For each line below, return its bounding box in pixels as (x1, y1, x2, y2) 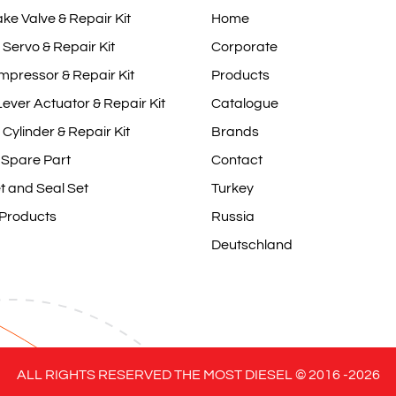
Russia (211, 209, 255, 224)
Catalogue (211, 96, 278, 110)
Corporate (211, 40, 278, 54)
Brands (211, 125, 259, 139)
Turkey (211, 181, 254, 195)
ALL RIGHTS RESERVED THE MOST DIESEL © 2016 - (16, 368, 348, 382)
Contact (211, 153, 263, 167)
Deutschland (211, 238, 293, 252)
